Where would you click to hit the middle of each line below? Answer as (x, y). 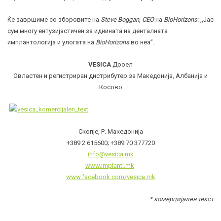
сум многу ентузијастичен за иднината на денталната (88, 31)
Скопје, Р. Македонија (110, 132)
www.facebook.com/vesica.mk (110, 177)
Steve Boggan (120, 20)
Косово (110, 87)
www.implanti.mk (110, 166)
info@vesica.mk (110, 154)
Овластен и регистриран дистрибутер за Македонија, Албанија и (110, 76)
